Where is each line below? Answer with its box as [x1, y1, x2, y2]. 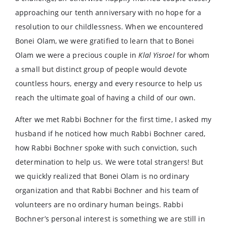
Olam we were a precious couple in [15, 50, 139, 60]
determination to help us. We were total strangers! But [15, 157, 204, 167]
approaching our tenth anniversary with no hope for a [15, 8, 202, 17]
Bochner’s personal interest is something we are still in [15, 214, 205, 223]
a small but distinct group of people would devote [15, 64, 187, 74]
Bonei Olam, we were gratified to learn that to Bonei [15, 36, 195, 46]
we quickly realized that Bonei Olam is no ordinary [15, 171, 190, 181]
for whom [174, 50, 210, 60]
